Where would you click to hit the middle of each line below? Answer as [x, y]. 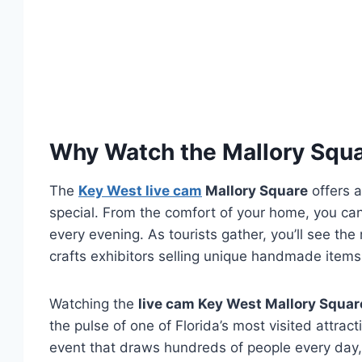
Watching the [94, 304]
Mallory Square [255, 191]
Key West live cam [140, 191]
